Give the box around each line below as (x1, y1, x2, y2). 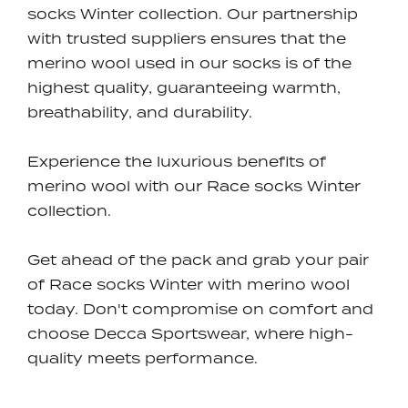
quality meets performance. (27, 349, 258, 368)
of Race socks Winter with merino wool (27, 275, 350, 294)
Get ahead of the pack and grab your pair (27, 250, 369, 270)
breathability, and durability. (27, 103, 252, 122)
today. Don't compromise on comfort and (27, 300, 373, 319)
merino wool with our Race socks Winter (27, 177, 361, 196)
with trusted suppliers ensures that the (27, 29, 346, 48)
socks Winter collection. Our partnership (27, 5, 358, 24)
